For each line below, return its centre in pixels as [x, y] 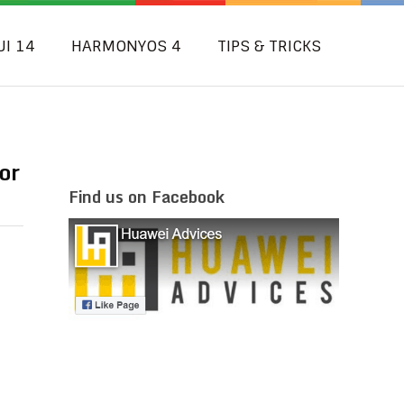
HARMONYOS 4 [126, 46]
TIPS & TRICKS [269, 46]
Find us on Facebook [147, 196]
